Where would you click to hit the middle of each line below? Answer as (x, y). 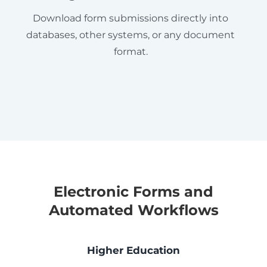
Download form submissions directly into (131, 18)
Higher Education (133, 250)
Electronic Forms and (133, 191)
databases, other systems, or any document (131, 35)
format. (131, 51)
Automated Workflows (133, 210)
